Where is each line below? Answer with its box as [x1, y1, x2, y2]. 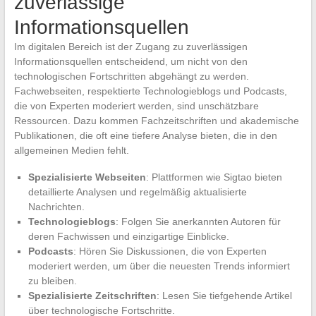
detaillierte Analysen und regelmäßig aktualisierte [28, 186, 247, 197]
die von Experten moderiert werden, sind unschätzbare [13, 99, 259, 111]
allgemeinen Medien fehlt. [13, 144, 129, 156]
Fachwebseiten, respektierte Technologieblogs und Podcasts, [13, 85, 287, 97]
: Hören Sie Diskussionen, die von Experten [73, 245, 267, 257]
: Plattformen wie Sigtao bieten [145, 171, 282, 183]
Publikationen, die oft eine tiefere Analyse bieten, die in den [13, 129, 277, 141]
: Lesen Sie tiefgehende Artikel [156, 289, 292, 301]
